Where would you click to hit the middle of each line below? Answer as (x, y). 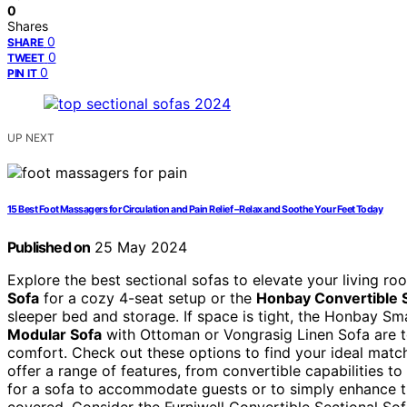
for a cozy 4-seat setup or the (148, 298)
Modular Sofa (55, 335)
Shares (28, 26)
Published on (49, 248)
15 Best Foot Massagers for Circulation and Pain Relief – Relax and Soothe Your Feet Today (195, 210)
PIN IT (22, 74)
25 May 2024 (139, 248)
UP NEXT (31, 138)
